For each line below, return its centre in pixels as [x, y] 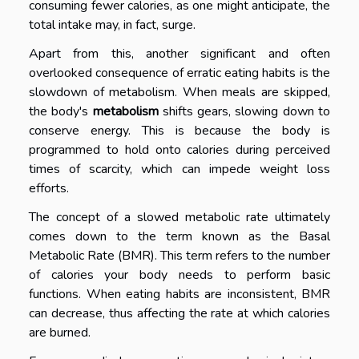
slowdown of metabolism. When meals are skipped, [179, 93]
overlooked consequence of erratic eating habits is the [179, 73]
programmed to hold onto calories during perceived [179, 150]
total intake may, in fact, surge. [112, 25]
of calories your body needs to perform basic [179, 275]
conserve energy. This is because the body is [179, 131]
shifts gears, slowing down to [244, 112]
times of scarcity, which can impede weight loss [179, 169]
